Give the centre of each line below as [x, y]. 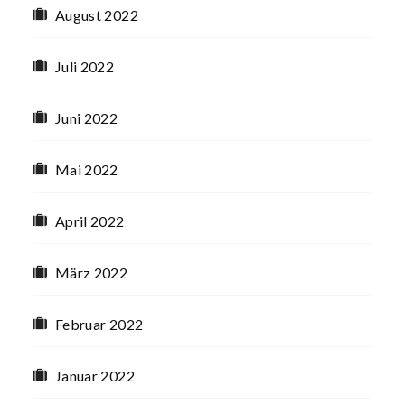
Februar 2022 [99, 325]
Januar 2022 [95, 376]
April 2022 [90, 221]
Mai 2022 [87, 170]
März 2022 [92, 273]
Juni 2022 [87, 118]
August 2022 [97, 15]
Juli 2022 [85, 67]
